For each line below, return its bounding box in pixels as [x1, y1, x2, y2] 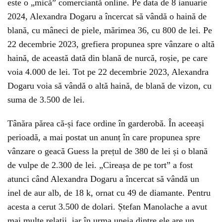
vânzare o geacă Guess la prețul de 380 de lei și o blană [7, 146, 208, 156]
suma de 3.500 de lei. [7, 94, 85, 105]
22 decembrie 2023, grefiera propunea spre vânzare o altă [7, 39, 215, 49]
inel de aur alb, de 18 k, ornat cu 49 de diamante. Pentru [7, 187, 211, 198]
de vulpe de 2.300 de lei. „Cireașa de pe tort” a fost [7, 160, 193, 170]
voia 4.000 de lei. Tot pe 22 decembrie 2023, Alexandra [7, 66, 209, 77]
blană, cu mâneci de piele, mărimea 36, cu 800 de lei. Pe [7, 25, 212, 35]
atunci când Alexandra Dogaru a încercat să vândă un [7, 173, 199, 184]
